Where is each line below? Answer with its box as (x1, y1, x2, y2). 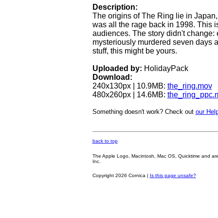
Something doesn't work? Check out (92, 108, 196, 115)
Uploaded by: (92, 64, 142, 73)
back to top (92, 138, 118, 144)
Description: (92, 2, 138, 11)
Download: (92, 73, 132, 81)
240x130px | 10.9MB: (92, 81, 167, 90)
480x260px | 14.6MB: (92, 90, 167, 99)
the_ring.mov (167, 81, 212, 90)
